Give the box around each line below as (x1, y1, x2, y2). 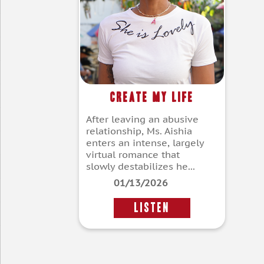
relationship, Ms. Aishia (86, 125, 192, 137)
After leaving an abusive (86, 113, 199, 126)
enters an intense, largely (86, 137, 204, 149)
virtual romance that (86, 148, 180, 161)
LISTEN (134, 202, 170, 214)
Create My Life (110, 91, 194, 104)
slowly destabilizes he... (86, 160, 195, 173)
